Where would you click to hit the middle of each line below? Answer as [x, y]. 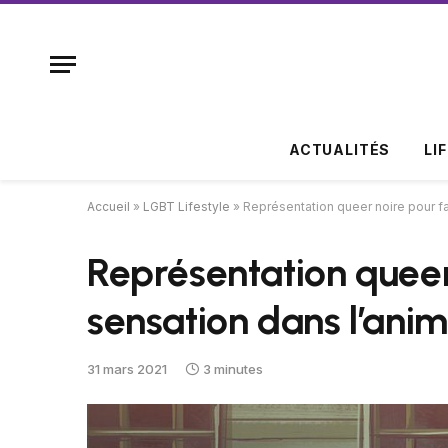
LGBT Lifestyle [186, 206]
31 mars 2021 [127, 369]
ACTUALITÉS [339, 149]
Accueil [108, 206]
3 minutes [233, 369]
